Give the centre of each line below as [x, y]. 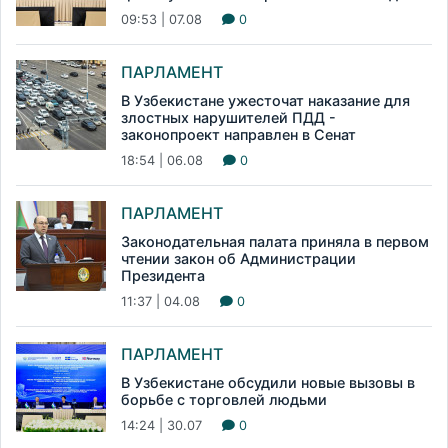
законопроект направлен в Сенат [238, 135]
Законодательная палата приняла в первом [275, 242]
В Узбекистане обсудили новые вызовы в [268, 383]
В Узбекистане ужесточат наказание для [265, 101]
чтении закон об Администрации [238, 259]
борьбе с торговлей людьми [224, 400]
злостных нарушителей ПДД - [228, 118]
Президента [163, 276]
